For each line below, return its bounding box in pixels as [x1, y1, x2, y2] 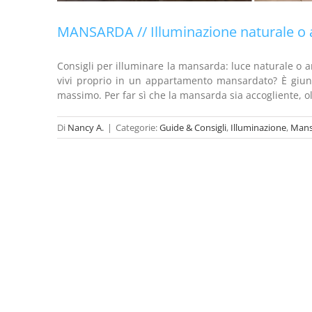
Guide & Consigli [159, 121, 226, 134]
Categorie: [116, 121, 159, 134]
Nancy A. [68, 121, 104, 134]
